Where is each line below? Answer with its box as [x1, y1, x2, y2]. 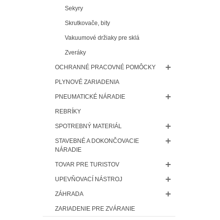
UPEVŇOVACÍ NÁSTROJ [55, 175, 122, 183]
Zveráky [65, 49, 86, 56]
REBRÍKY [55, 108, 81, 115]
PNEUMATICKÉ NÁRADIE [55, 93, 125, 100]
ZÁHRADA [55, 190, 83, 197]
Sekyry [65, 4, 83, 12]
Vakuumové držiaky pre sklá [65, 34, 139, 41]
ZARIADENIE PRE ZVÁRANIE [55, 205, 135, 212]
